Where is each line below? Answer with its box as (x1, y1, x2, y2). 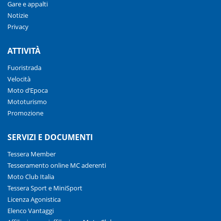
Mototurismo (7, 97, 47, 106)
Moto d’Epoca (7, 85, 48, 95)
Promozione (7, 108, 43, 117)
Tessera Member (7, 149, 56, 158)
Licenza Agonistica (7, 194, 61, 204)
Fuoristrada (7, 63, 41, 72)
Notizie (7, 10, 28, 20)
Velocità (7, 74, 31, 83)
